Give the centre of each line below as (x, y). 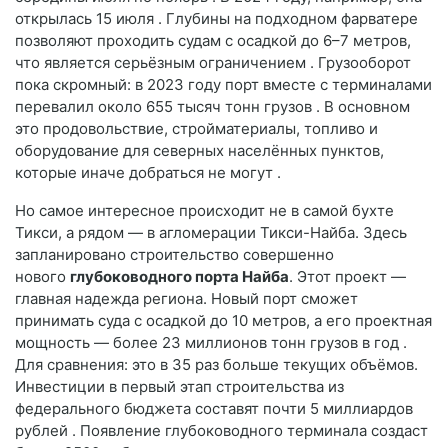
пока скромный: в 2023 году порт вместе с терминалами (223, 84)
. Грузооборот (360, 62)
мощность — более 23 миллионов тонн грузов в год (209, 342)
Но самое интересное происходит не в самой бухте (204, 210)
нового (42, 276)
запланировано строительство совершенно (174, 254)
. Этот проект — (347, 276)
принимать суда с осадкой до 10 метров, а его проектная (223, 320)
